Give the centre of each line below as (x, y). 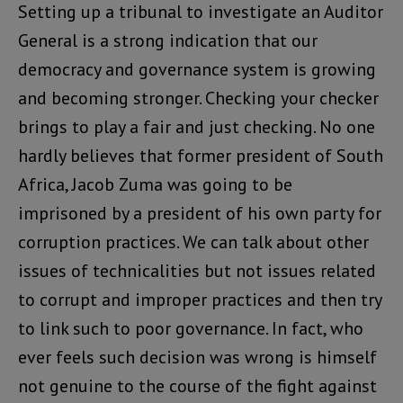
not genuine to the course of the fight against (197, 385)
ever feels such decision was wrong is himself (197, 357)
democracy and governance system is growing (197, 69)
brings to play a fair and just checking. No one (197, 126)
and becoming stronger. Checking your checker (198, 98)
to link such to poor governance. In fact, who (191, 328)
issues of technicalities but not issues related (197, 270)
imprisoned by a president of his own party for (200, 213)
